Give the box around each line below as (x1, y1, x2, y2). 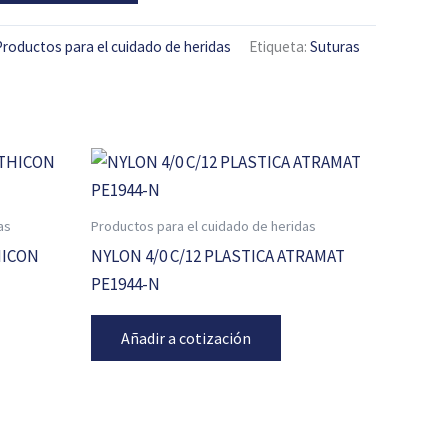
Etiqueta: (249, 37, 310, 57)
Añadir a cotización (121, 327, 251, 348)
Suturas (310, 37, 360, 57)
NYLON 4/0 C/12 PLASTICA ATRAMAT (91, 245, 345, 268)
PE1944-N (91, 273, 160, 296)
